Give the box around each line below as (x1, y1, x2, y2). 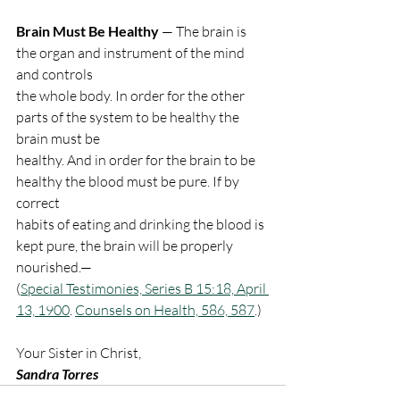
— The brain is (159, 22, 249, 40)
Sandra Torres (16, 365, 98, 382)
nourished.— (16, 258, 92, 276)
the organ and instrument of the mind (16, 44, 247, 62)
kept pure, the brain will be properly (16, 237, 236, 254)
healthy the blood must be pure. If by (16, 172, 242, 190)
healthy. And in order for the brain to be (16, 151, 258, 169)
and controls (16, 65, 93, 83)
